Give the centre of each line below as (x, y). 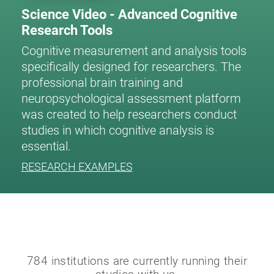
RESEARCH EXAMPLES (77, 167)
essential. (46, 146)
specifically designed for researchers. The (131, 67)
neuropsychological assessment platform (131, 99)
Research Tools (67, 30)
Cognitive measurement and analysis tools (134, 51)
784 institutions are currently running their (137, 261)
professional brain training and (102, 83)
